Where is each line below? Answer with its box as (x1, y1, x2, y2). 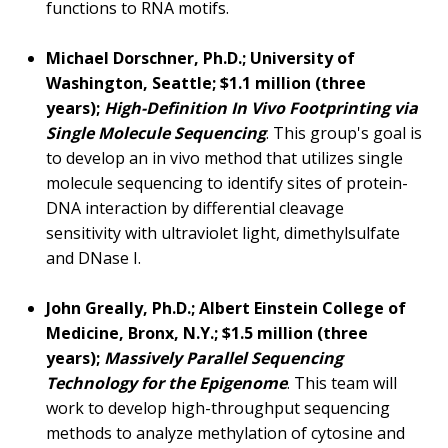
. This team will (287, 372, 397, 395)
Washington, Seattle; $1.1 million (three (46, 72, 366, 95)
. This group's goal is (266, 122, 422, 145)
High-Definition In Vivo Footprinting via (104, 97, 418, 120)
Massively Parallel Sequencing (104, 347, 343, 370)
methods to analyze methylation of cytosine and (46, 422, 405, 445)
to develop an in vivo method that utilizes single (46, 147, 403, 170)
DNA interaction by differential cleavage (46, 197, 344, 220)
